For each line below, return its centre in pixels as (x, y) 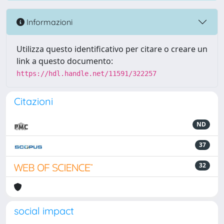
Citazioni (33, 101)
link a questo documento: (65, 61)
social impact (44, 211)
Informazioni (48, 22)
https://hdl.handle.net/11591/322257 (86, 73)
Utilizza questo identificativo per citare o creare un (112, 49)
